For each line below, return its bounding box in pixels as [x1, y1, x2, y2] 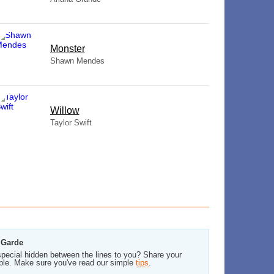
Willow [50, 105, 80, 116]
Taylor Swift [50, 118, 92, 127]
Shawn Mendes [50, 56, 105, 65]
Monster [50, 43, 85, 54]
